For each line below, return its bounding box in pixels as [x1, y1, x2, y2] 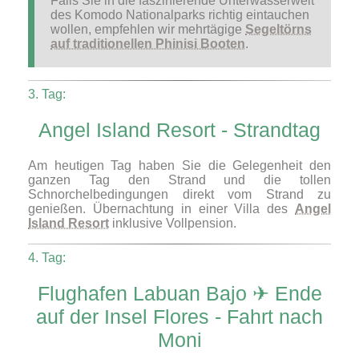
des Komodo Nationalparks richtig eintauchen [50, 8, 309, 22]
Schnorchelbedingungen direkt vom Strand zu [28, 187, 331, 201]
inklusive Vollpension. [109, 216, 236, 230]
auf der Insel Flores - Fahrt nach [36, 305, 323, 328]
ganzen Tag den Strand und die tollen [28, 172, 331, 187]
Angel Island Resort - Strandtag [38, 119, 321, 142]
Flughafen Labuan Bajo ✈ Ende [37, 281, 322, 305]
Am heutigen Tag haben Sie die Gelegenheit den [28, 158, 331, 172]
